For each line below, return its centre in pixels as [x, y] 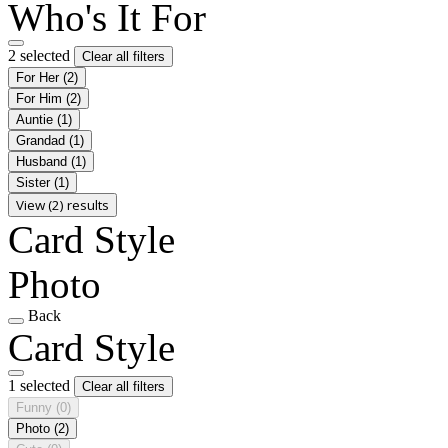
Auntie [36, 119]
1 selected [41, 385]
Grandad [42, 140]
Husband [43, 161]
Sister [35, 182]
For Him [41, 98]
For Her [39, 77]
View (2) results [62, 204]
